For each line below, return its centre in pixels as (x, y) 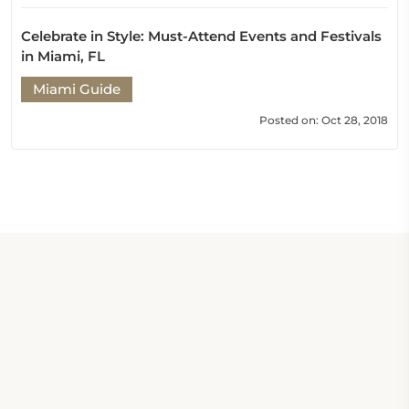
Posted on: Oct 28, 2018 (324, 120)
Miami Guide (77, 89)
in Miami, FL (63, 56)
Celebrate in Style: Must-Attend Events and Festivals (201, 36)
